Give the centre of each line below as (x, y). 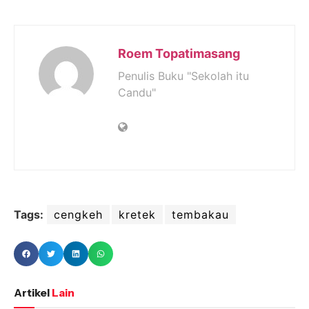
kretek (137, 214)
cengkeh (78, 214)
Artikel (32, 292)
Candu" (137, 92)
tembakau (200, 214)
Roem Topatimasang (179, 53)
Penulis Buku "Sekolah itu (183, 76)
